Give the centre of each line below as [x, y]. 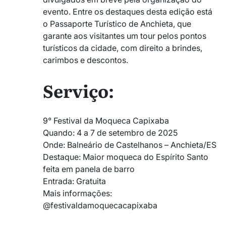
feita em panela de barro [89, 169]
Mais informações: [77, 193]
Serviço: [78, 90]
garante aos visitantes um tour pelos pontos [125, 36]
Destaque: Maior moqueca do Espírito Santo [126, 157]
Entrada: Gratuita [74, 181]
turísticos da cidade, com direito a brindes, [123, 48]
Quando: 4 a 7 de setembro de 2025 [110, 133]
